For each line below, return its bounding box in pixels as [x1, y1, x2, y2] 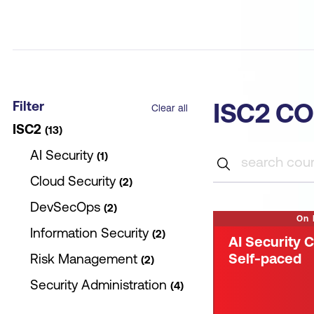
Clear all [151, 102, 188, 114]
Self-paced [228, 250, 301, 266]
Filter [13, 98, 44, 114]
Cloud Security [30, 173, 116, 189]
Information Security [30, 225, 149, 240]
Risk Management [30, 251, 137, 266]
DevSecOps [30, 199, 100, 214]
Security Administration [30, 277, 167, 292]
